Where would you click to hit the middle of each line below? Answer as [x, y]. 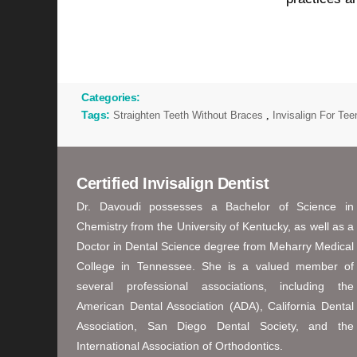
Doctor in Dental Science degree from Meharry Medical [215, 247]
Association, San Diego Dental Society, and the [215, 326]
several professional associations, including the [215, 286]
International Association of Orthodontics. [180, 346]
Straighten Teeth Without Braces [188, 116]
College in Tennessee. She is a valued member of [215, 267]
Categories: [111, 98]
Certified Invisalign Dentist [173, 184]
